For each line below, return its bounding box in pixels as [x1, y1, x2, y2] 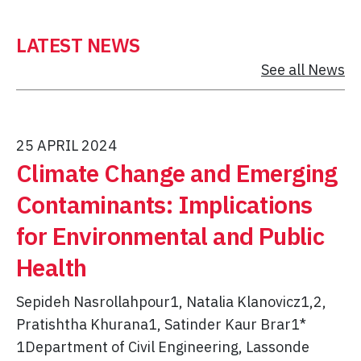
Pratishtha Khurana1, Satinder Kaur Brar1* [16, 315, 306, 334]
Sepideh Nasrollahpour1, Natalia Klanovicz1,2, [16, 293, 326, 312]
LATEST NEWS [16, 32, 140, 59]
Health [16, 251, 87, 284]
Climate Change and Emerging [16, 157, 338, 189]
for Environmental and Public [16, 220, 325, 252]
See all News [261, 60, 345, 80]
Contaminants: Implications [16, 189, 313, 221]
